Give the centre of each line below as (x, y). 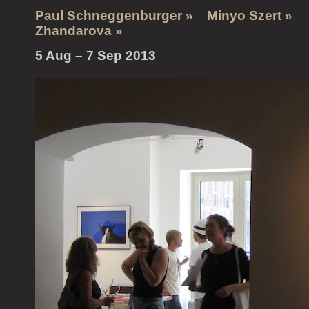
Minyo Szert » (251, 16)
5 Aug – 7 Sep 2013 (96, 56)
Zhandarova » (79, 31)
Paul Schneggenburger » (114, 16)
